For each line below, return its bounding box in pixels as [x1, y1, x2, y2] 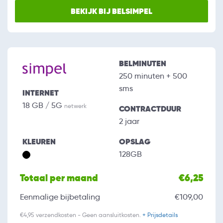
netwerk [64, 102, 87, 110]
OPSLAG [119, 136, 150, 147]
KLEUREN [22, 136, 56, 147]
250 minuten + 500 [119, 71, 187, 81]
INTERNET [22, 88, 59, 99]
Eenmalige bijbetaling [20, 192, 100, 202]
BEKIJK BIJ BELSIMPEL [71, 6, 152, 17]
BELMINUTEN [119, 58, 166, 69]
